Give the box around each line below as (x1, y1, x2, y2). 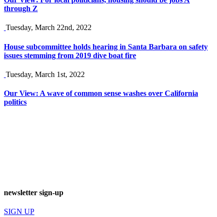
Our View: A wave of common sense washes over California (4, 89, 198, 98)
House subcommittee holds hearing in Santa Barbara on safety (4, 42, 208, 51)
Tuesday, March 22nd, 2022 (6, 23, 92, 32)
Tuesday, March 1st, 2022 (6, 70, 85, 78)
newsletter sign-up (4, 188, 63, 197)
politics (4, 98, 27, 107)
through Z (4, 4, 38, 13)
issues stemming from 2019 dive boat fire (4, 51, 136, 60)
